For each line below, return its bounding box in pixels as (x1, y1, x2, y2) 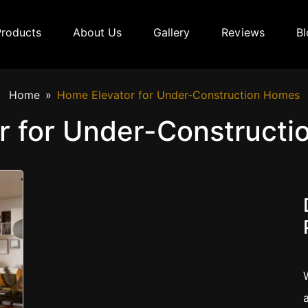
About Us (73, 26, 122, 40)
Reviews (221, 26, 265, 40)
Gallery (153, 26, 190, 40)
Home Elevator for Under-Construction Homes (56, 89, 300, 102)
